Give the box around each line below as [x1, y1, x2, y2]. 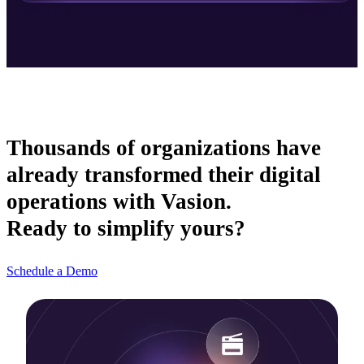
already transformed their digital [6, 162, 321, 188]
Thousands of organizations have [6, 136, 321, 161]
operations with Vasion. [6, 189, 232, 214]
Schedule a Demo [6, 264, 97, 279]
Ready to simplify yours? [6, 216, 245, 241]
